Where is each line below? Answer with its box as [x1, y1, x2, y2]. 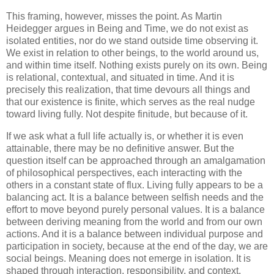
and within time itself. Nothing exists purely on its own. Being [6, 60, 267, 71]
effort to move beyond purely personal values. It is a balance [6, 204, 265, 215]
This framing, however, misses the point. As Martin [6, 11, 222, 22]
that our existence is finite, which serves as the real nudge [6, 97, 255, 108]
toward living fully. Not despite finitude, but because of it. [6, 109, 248, 120]
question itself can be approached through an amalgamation [6, 155, 265, 166]
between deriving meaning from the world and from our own [6, 216, 262, 227]
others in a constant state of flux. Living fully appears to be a [6, 179, 263, 190]
